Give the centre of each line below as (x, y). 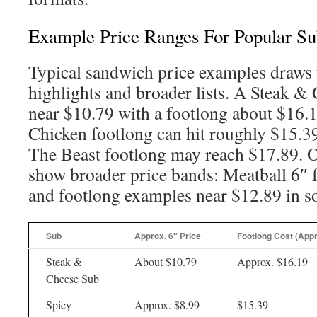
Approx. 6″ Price (168, 236)
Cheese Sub (73, 278)
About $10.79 (166, 261)
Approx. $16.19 (272, 261)
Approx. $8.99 (167, 305)
